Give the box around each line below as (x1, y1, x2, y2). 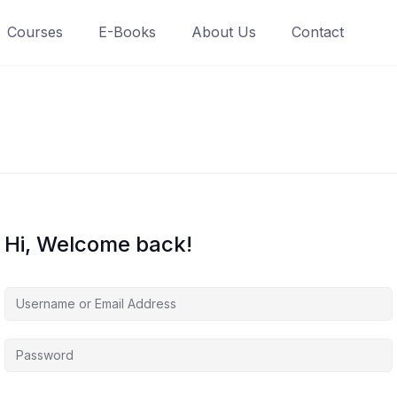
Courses (6, 23, 63, 41)
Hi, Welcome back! (4, 231, 192, 257)
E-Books (97, 23, 156, 41)
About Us (191, 23, 256, 41)
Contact (291, 23, 344, 41)
